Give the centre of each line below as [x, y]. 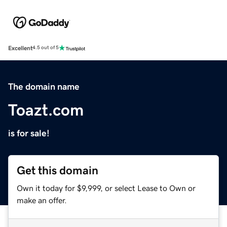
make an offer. [42, 200]
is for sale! [29, 133]
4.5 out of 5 [46, 48]
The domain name [44, 86]
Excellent [20, 48]
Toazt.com [46, 110]
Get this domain [58, 170]
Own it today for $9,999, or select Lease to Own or [106, 188]
